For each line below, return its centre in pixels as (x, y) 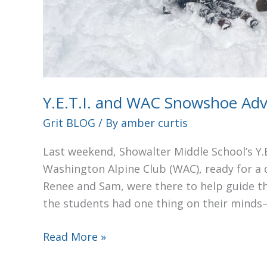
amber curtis (154, 122)
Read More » (74, 237)
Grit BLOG (69, 122)
